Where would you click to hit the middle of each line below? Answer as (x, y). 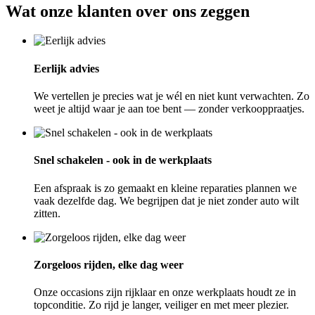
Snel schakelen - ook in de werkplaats (123, 160)
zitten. (47, 213)
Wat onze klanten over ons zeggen (128, 11)
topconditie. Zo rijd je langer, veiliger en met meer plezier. (161, 305)
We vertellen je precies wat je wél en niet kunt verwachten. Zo (172, 96)
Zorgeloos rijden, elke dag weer (109, 264)
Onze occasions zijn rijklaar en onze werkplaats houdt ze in (165, 292)
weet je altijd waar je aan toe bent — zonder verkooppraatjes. (169, 108)
